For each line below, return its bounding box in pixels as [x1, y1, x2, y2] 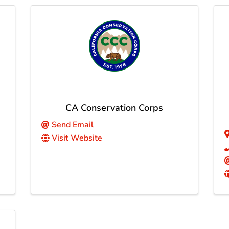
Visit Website [51, 132, 102, 144]
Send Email [51, 119, 94, 131]
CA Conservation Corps [65, 102, 164, 114]
